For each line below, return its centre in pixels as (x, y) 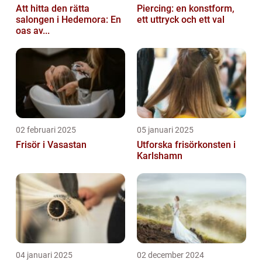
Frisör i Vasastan (51, 145)
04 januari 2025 (44, 255)
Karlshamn (160, 156)
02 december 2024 (170, 255)
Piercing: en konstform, (186, 9)
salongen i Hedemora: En (68, 20)
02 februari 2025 (46, 130)
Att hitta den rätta (53, 9)
